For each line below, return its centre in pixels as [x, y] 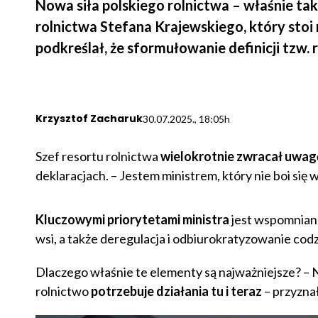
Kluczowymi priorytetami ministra [132, 220]
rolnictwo [63, 291]
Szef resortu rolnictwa [98, 157]
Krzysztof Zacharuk [89, 119]
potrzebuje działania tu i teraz [176, 291]
